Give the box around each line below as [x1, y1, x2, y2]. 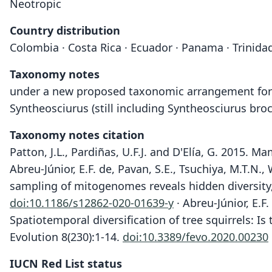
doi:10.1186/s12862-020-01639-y [10, 195, 174, 210]
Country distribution [10, 23, 120, 38]
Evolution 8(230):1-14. [10, 229, 123, 244]
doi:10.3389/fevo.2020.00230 [123, 229, 268, 244]
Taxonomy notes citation [10, 127, 144, 142]
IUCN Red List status [10, 256, 122, 271]
